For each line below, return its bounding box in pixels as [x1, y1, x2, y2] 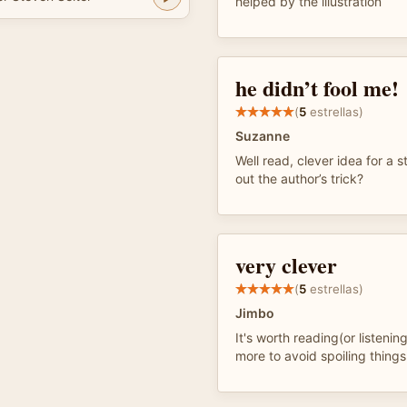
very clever [235, 249, 337, 281]
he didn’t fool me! [235, 72, 399, 104]
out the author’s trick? [235, 171, 363, 186]
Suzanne [235, 128, 290, 144]
